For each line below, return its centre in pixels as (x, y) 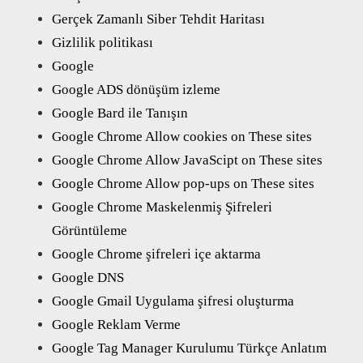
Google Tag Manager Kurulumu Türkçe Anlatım (189, 348)
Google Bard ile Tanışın (120, 113)
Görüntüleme (90, 230)
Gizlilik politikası (102, 42)
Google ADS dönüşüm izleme (136, 89)
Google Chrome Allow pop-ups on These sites (183, 183)
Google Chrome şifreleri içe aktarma (156, 254)
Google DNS (88, 277)
